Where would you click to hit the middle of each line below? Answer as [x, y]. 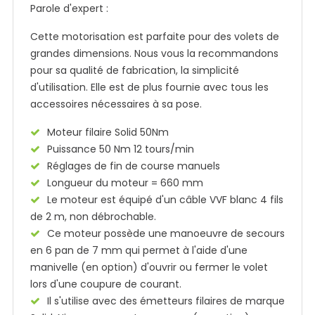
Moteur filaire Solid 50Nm [108, 132]
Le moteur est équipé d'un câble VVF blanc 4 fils [165, 200]
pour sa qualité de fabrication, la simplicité [135, 70]
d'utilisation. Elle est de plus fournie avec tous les [149, 87]
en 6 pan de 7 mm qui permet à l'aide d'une [139, 250]
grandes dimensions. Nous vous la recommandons [154, 53]
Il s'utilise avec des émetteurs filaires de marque [166, 301]
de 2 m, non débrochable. [93, 217]
